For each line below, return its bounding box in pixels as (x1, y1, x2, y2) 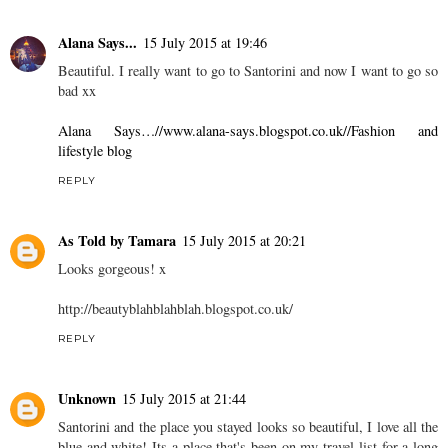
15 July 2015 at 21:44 (122, 389, 246, 409)
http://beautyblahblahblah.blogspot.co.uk (58, 299, 289, 319)
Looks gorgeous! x (58, 259, 166, 279)
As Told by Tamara (58, 230, 176, 252)
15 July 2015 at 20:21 (182, 231, 306, 251)
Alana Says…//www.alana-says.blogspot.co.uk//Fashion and (58, 121, 438, 141)
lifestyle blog (58, 141, 132, 161)
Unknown (58, 388, 116, 410)
